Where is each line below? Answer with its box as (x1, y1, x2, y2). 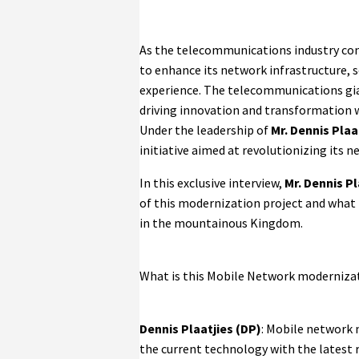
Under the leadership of (139, 121, 268, 138)
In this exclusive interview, (139, 174, 284, 191)
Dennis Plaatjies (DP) (139, 320, 261, 337)
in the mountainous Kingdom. (139, 214, 303, 231)
